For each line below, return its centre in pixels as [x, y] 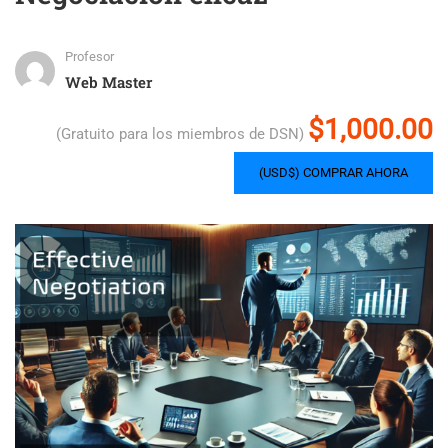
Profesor [89, 56]
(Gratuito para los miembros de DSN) [180, 134]
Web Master [108, 82]
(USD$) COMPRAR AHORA [333, 172]
